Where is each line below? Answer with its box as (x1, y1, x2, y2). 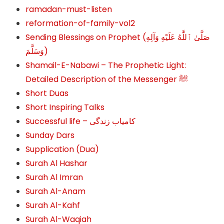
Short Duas (25, 87, 69, 99)
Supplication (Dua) (25, 143, 99, 155)
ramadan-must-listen (25, 3, 112, 15)
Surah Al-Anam (25, 185, 86, 197)
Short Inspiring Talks (25, 101, 105, 113)
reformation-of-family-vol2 (25, 17, 135, 29)
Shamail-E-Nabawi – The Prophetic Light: (25, 59, 186, 71)
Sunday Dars (25, 129, 75, 141)
